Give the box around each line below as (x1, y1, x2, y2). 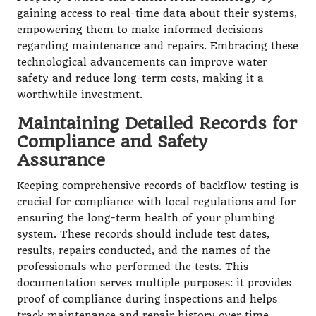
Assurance (17, 150, 105, 170)
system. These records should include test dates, (17, 228, 269, 241)
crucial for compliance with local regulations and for (17, 195, 296, 208)
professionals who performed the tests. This (17, 260, 248, 273)
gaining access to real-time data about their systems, (17, 7, 297, 20)
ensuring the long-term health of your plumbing (17, 212, 275, 224)
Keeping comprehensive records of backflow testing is (17, 179, 298, 192)
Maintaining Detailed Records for (17, 113, 297, 133)
